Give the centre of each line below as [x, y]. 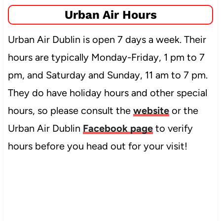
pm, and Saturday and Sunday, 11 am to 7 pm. [108, 75]
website [151, 111]
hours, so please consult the [70, 111]
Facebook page [118, 129]
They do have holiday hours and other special [107, 93]
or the [184, 111]
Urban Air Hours [110, 15]
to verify [173, 129]
